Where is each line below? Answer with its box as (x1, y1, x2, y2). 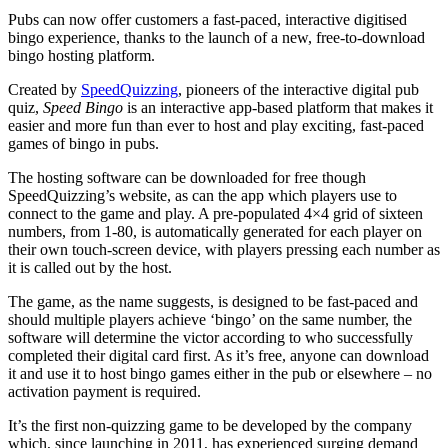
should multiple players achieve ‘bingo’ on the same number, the (8, 311, 412, 329)
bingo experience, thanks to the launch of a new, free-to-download (8, 29, 425, 47)
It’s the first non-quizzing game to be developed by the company (8, 417, 412, 435)
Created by (8, 81, 81, 99)
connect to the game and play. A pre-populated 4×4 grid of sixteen (8, 205, 423, 223)
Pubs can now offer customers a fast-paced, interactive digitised (8, 11, 407, 29)
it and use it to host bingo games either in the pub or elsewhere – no (8, 365, 432, 383)
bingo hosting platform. (8, 47, 155, 65)
